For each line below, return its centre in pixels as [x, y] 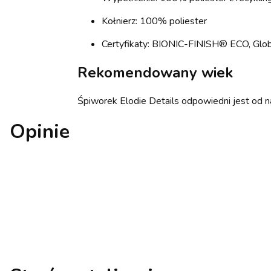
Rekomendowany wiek [155, 72]
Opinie [40, 131]
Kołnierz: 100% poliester [154, 21]
